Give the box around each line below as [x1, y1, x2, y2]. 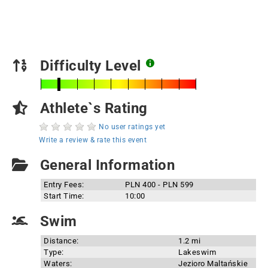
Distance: [44, 236, 79, 245]
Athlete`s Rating [36, 100, 148, 117]
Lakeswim [178, 248, 216, 257]
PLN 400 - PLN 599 [125, 180, 194, 189]
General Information [36, 157, 175, 173]
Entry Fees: [44, 180, 84, 189]
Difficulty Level [36, 57, 145, 74]
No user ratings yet [99, 123, 166, 131]
